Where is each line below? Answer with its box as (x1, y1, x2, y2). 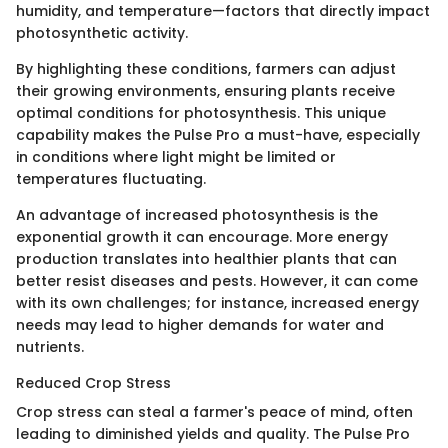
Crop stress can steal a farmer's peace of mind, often (16, 402, 413, 423)
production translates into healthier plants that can (16, 249, 397, 270)
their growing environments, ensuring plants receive (16, 81, 395, 102)
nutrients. (16, 337, 84, 358)
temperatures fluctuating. (16, 169, 206, 190)
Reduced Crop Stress (16, 373, 171, 394)
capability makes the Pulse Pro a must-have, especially (16, 125, 420, 146)
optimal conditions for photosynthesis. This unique (16, 103, 386, 124)
